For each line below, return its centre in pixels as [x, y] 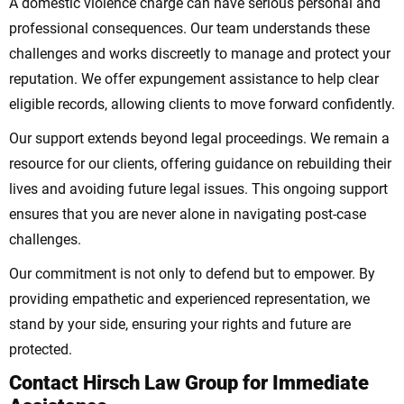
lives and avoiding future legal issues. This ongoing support [198, 189]
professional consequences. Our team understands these [189, 29]
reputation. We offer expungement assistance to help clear [194, 79]
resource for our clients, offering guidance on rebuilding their [200, 164]
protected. [41, 350]
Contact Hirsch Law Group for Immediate [189, 383]
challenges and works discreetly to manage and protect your [200, 54]
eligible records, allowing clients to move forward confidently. [202, 105]
